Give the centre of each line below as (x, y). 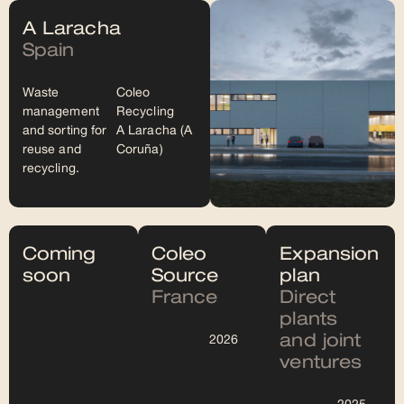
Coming (60, 254)
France (184, 298)
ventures (321, 363)
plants (308, 319)
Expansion (330, 254)
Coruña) (140, 150)
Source (185, 276)
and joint (321, 341)
